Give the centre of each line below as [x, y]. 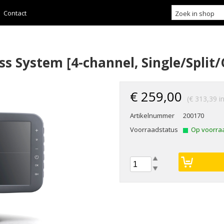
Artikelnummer [152, 115]
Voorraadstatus [154, 129]
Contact [15, 13]
